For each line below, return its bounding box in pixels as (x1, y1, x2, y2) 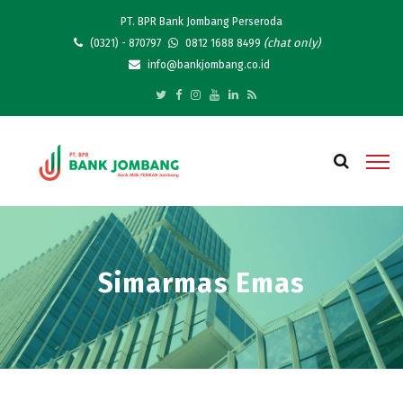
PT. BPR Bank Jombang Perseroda (121, 15, 282, 28)
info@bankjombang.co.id (145, 58, 270, 71)
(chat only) (264, 36, 320, 49)
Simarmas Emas (97, 267, 306, 300)
